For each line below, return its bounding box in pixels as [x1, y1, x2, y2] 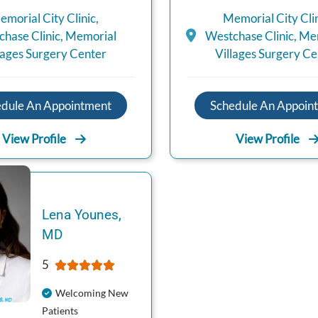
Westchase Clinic [204, 28, 294, 43]
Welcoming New [55, 287, 128, 300]
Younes [74, 207, 119, 224]
